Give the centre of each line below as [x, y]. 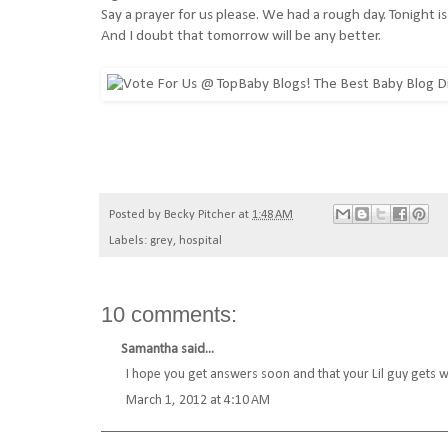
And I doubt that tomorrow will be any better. [241, 36]
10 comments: [169, 315]
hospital [200, 241]
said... [196, 350]
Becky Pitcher [199, 214]
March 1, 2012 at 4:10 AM [198, 401]
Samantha [149, 350]
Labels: [129, 241]
